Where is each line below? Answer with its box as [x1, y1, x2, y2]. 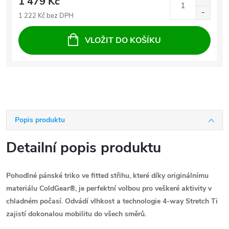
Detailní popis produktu [6, 138, 161, 157]
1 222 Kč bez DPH [18, 11, 74, 20]
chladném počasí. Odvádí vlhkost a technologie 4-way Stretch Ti [6, 196, 218, 206]
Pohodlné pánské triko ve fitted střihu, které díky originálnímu [6, 171, 209, 180]
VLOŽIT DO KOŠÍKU [85, 35, 161, 46]
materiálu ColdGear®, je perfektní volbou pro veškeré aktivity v [6, 184, 212, 193]
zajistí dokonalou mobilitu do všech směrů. [6, 209, 146, 219]
